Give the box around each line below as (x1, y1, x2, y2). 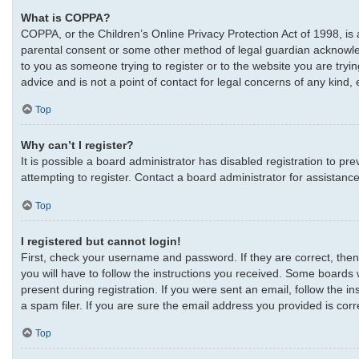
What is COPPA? (21, 10, 111, 24)
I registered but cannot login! (21, 235, 181, 248)
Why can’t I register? (21, 139, 134, 152)
